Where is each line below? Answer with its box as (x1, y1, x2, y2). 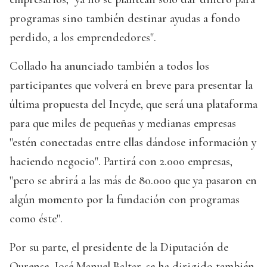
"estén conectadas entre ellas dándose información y (10, 135, 256, 150)
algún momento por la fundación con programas (10, 193, 240, 207)
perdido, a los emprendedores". (10, 30, 156, 45)
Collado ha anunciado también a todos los (10, 59, 209, 74)
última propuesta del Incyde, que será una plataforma (10, 97, 257, 112)
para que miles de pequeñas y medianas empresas (10, 116, 236, 131)
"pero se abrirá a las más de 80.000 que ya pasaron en (10, 173, 257, 188)
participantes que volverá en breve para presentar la (10, 78, 253, 93)
